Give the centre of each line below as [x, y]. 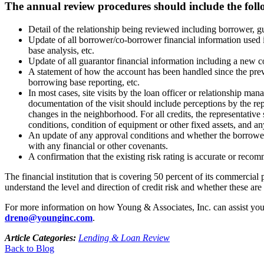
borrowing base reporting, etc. [84, 82]
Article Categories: [42, 237]
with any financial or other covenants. [98, 146]
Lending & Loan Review [124, 237]
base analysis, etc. [61, 50]
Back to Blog [29, 248]
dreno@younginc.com [49, 217]
